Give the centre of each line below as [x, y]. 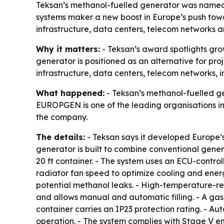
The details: [60, 137]
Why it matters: [68, 49]
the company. [62, 117]
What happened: [70, 93]
